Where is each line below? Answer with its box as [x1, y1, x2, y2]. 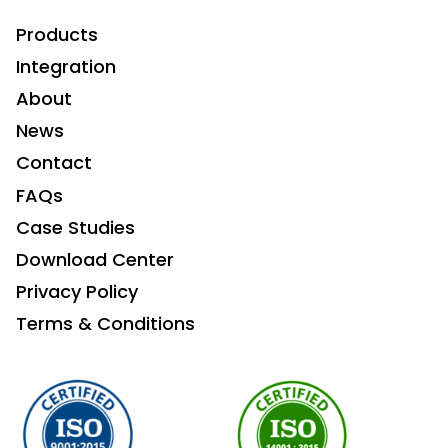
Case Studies [16, 215, 135, 241]
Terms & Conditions [16, 311, 195, 337]
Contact [16, 150, 92, 176]
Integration [16, 54, 116, 80]
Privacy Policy [16, 279, 138, 305]
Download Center [16, 247, 174, 273]
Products [16, 22, 98, 48]
